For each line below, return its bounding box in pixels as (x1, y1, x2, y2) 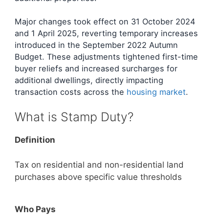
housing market (127, 87, 186, 97)
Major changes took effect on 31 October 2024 (15, 16, 195, 26)
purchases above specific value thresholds (15, 172, 182, 182)
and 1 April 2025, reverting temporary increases (15, 28, 198, 38)
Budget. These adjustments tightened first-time (15, 51, 198, 62)
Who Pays (15, 204, 56, 215)
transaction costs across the (15, 87, 127, 97)
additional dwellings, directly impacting (15, 75, 163, 85)
